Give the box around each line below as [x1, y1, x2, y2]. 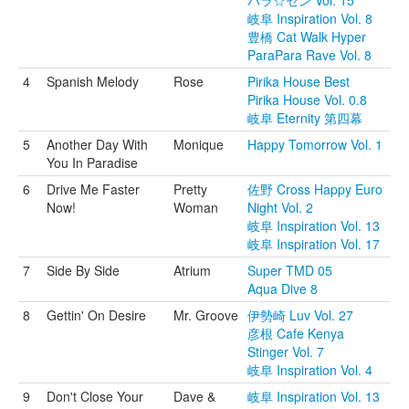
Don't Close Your [47, 387, 143, 405]
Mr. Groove [173, 306, 238, 324]
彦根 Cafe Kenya [247, 324, 344, 342]
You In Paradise [47, 153, 138, 172]
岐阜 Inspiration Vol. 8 [247, 9, 372, 27]
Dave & [173, 387, 215, 405]
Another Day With [47, 135, 148, 153]
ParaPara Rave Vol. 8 [247, 46, 372, 64]
